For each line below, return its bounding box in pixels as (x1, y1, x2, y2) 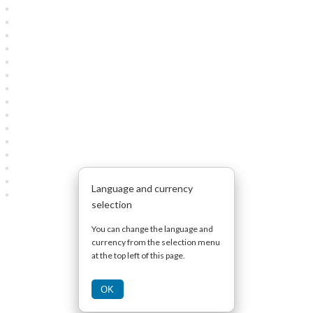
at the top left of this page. (92, 249, 185, 261)
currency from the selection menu (92, 236, 220, 247)
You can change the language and (92, 223, 213, 234)
